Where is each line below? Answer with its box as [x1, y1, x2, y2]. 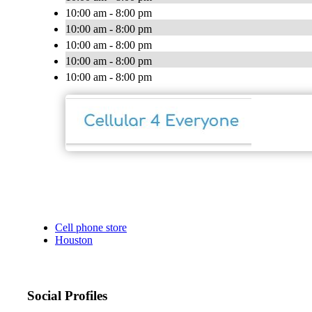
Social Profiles [27, 288, 107, 304]
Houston [55, 234, 93, 247]
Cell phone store [55, 221, 127, 234]
